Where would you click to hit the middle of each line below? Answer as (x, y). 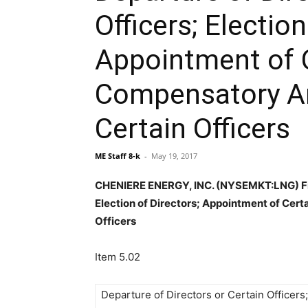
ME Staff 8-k (118, 156)
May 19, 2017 (174, 156)
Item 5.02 (118, 257)
